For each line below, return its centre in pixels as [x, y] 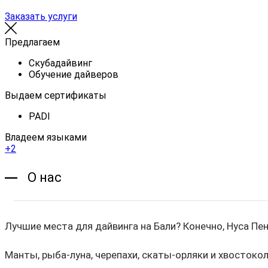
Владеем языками [46, 137]
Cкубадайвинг [60, 63]
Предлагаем [32, 42]
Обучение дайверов [74, 74]
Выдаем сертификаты [56, 95]
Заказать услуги [41, 16]
